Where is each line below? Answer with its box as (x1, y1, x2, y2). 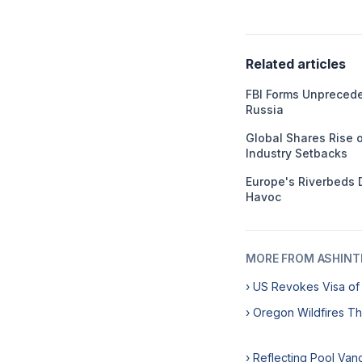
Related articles (246, 56, 346, 72)
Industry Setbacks (246, 146, 347, 160)
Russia (246, 103, 284, 116)
